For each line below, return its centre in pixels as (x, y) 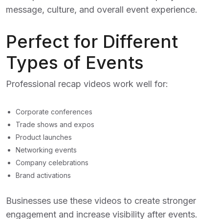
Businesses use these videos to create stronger (101, 201)
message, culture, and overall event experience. (102, 10)
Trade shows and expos (55, 124)
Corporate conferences (54, 112)
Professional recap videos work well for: (87, 84)
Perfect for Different (92, 42)
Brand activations (43, 175)
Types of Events (75, 63)
